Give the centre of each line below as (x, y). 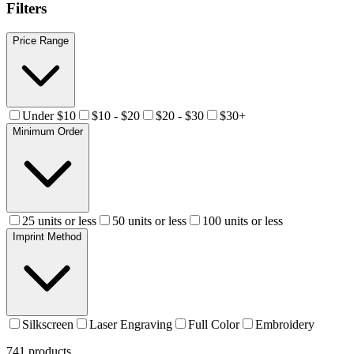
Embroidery (285, 324)
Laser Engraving (131, 324)
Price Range (41, 40)
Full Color (214, 324)
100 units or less (243, 220)
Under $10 (49, 115)
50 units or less (149, 220)
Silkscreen (48, 324)
